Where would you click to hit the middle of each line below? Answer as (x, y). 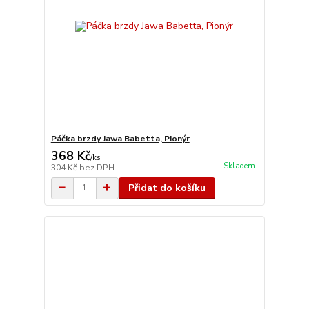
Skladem (239, 166)
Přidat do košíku (167, 188)
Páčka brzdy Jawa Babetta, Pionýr (120, 138)
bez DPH (97, 167)
